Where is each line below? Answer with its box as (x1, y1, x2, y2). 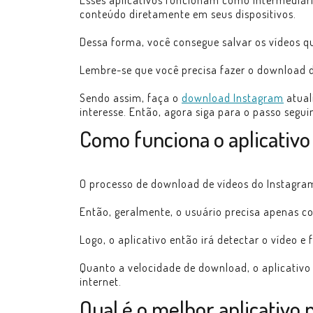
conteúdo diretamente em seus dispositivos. (80, 7, 296, 21)
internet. (80, 275, 122, 289)
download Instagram (182, 91, 284, 105)
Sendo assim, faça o (80, 91, 182, 105)
